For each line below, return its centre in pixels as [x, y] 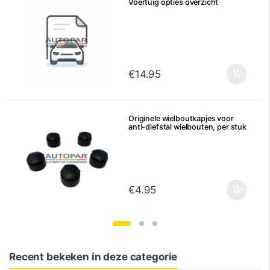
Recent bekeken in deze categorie [93, 256]
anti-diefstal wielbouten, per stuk [187, 127]
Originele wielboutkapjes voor [181, 118]
